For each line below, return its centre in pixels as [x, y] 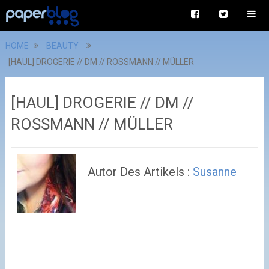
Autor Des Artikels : [141, 172]
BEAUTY [62, 46]
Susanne [215, 172]
